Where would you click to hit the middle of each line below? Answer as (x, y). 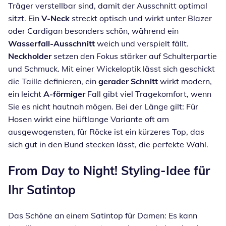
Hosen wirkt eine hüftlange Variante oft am (89, 119)
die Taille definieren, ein (53, 81)
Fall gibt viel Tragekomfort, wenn (148, 94)
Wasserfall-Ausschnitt (51, 43)
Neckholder (30, 56)
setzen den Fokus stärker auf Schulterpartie (134, 56)
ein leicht (26, 94)
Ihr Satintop (42, 189)
